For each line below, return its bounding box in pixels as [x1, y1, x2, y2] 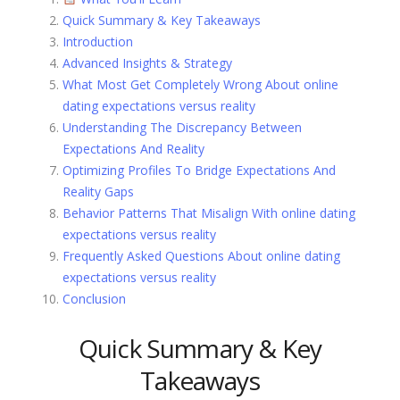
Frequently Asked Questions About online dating [62, 246, 340, 264]
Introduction [62, 32, 133, 50]
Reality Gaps [62, 182, 134, 200]
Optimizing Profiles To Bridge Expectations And [62, 161, 336, 179]
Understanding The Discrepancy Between [62, 118, 302, 136]
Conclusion [62, 289, 126, 307]
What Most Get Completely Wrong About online [62, 75, 338, 93]
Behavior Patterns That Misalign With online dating [62, 204, 355, 221]
